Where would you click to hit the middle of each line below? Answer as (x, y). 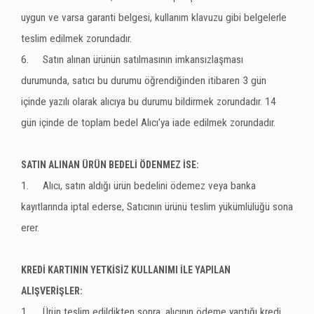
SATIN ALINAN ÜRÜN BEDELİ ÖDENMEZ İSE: (110, 165)
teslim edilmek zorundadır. (76, 39)
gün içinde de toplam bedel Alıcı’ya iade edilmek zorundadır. (148, 123)
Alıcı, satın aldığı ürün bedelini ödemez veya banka (149, 186)
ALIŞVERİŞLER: (52, 291)
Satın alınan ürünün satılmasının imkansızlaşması (143, 60)
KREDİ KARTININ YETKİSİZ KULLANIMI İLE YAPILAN (126, 270)
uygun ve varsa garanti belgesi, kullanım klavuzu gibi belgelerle (154, 18)
